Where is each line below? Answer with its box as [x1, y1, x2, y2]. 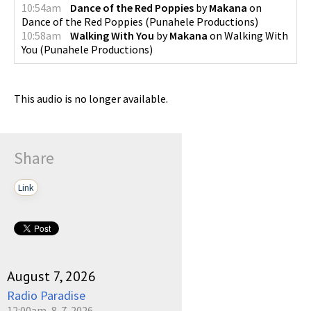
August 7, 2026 [7, 267, 96, 285]
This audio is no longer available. [14, 92, 168, 106]
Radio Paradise [7, 287, 85, 303]
